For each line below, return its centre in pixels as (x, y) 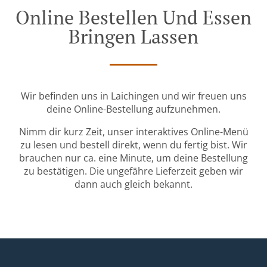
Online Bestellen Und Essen (133, 18)
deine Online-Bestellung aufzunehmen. (133, 109)
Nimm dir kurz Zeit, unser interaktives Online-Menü (133, 132)
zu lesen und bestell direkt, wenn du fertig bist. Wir (133, 145)
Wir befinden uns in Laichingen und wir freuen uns (133, 96)
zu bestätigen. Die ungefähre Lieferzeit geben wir (133, 171)
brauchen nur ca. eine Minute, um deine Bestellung (133, 158)
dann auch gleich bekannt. (133, 184)
